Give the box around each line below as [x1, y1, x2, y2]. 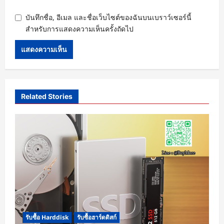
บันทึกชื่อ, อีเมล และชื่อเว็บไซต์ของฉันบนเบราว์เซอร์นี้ [25, 12, 191, 22]
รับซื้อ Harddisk [25, 213, 68, 222]
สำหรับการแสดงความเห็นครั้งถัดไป [25, 24, 133, 34]
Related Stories [21, 92, 72, 101]
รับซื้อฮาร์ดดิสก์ [77, 213, 116, 222]
